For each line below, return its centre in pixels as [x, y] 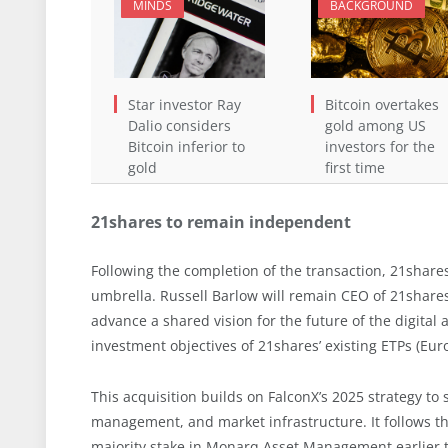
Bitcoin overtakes [381, 104]
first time [354, 167]
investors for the [379, 146]
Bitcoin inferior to [186, 146]
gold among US [375, 125]
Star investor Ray [184, 104]
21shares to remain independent [221, 221]
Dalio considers [179, 125]
